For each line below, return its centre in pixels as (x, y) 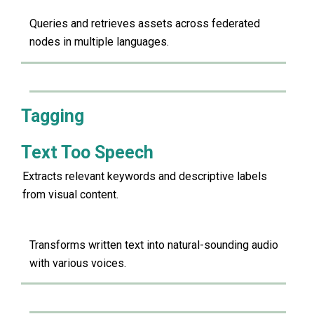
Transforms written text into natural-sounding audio (154, 245)
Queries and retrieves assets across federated (145, 24)
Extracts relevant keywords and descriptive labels (145, 176)
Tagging (53, 116)
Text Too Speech (87, 152)
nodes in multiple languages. (99, 42)
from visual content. (70, 194)
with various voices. (78, 263)
